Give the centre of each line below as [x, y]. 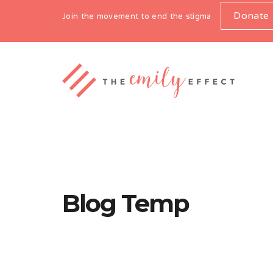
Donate [251, 16]
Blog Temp [126, 203]
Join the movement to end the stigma [137, 17]
